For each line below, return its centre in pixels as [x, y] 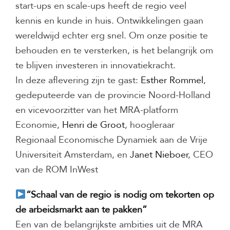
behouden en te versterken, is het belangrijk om [114, 51]
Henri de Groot [93, 125]
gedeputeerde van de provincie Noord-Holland [113, 95]
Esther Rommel [172, 81]
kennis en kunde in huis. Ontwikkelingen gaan [109, 21]
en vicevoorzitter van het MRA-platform [97, 110]
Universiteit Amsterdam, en [73, 155]
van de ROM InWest [57, 170]
